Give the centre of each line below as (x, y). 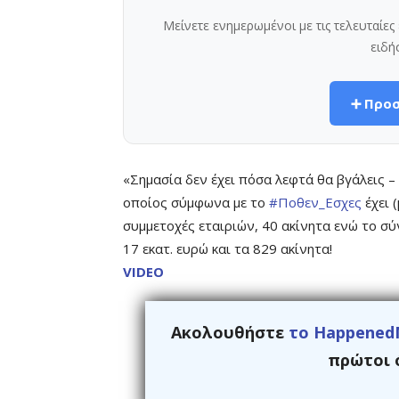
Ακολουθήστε (229, 332)
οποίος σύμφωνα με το (196, 202)
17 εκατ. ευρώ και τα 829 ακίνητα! (228, 248)
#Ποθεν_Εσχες (315, 202)
